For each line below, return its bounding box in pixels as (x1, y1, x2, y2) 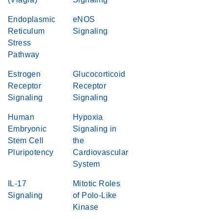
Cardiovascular (73, 148, 129, 156)
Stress (8, 39, 31, 47)
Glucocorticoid (73, 70, 126, 78)
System (73, 160, 100, 168)
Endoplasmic (8, 15, 56, 23)
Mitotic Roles (73, 179, 121, 188)
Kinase (73, 203, 99, 211)
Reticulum (8, 27, 45, 35)
